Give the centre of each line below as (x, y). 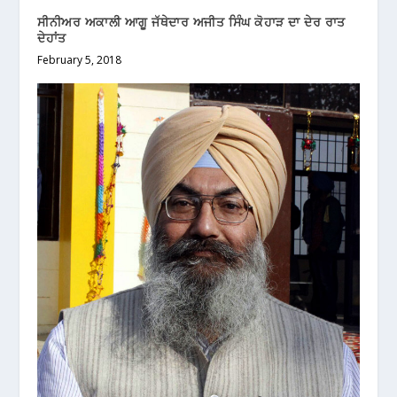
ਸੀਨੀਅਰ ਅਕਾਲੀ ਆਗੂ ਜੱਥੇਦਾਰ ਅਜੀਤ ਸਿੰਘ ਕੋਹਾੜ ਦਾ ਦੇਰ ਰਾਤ (191, 22)
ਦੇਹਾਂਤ (52, 38)
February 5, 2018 (80, 60)
